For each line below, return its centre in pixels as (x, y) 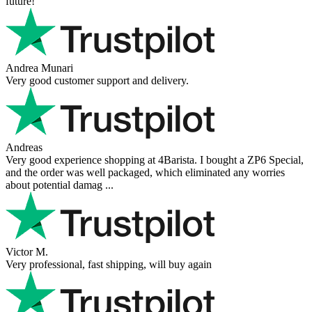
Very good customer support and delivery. (97, 80)
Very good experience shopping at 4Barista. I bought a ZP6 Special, (155, 159)
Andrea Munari (39, 68)
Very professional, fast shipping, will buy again (109, 264)
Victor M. (27, 251)
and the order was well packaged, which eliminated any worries (145, 172)
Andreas (24, 147)
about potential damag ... (60, 185)
